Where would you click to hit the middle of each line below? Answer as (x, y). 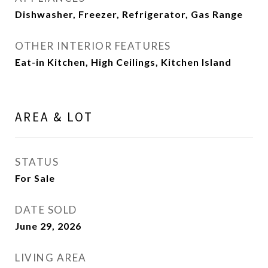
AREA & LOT (54, 117)
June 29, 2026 (48, 226)
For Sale (35, 178)
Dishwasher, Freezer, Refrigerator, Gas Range (129, 14)
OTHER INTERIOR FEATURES (93, 46)
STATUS (37, 162)
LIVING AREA (51, 258)
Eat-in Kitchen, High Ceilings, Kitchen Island (123, 62)
